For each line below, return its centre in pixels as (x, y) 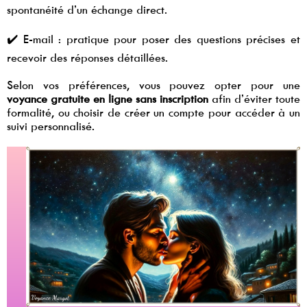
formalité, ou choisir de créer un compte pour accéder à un (153, 112)
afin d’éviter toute (254, 98)
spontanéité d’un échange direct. (87, 9)
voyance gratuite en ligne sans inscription (108, 98)
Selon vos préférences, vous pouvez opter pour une (153, 85)
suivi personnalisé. (51, 126)
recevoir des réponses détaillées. (87, 57)
